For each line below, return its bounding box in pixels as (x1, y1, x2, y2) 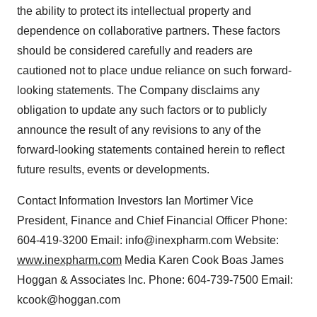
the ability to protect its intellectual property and (17, 5, 251, 17)
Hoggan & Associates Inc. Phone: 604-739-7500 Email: (17, 274, 293, 286)
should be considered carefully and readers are (17, 45, 253, 57)
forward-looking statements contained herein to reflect (17, 144, 284, 156)
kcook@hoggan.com (17, 294, 120, 306)
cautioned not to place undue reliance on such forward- (17, 64, 292, 76)
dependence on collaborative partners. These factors (17, 25, 280, 37)
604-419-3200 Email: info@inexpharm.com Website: (17, 234, 279, 246)
